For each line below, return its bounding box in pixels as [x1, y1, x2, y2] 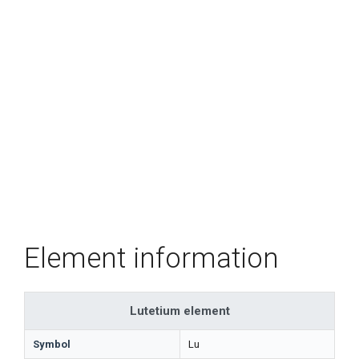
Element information [24, 242, 279, 275]
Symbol [33, 338, 71, 350]
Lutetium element [129, 304, 230, 318]
